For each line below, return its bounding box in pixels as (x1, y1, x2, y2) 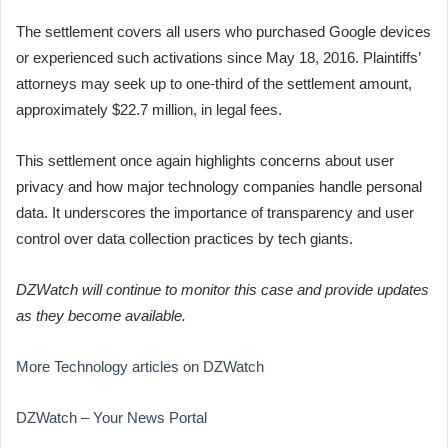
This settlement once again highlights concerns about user (16, 151, 394, 169)
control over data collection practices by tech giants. (16, 229, 353, 247)
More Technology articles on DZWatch (16, 357, 264, 375)
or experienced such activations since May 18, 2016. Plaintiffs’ (16, 48, 420, 66)
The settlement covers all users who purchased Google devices (16, 22, 431, 40)
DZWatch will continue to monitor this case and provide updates (16, 280, 429, 298)
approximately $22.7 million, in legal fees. (16, 100, 282, 118)
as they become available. (16, 306, 186, 324)
